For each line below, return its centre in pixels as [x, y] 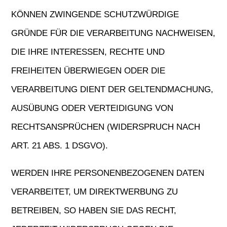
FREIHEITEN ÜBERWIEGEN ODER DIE [88, 71]
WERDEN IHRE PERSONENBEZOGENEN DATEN [108, 173]
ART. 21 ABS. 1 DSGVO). [60, 146]
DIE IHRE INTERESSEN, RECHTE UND [88, 52]
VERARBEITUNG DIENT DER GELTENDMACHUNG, [112, 89]
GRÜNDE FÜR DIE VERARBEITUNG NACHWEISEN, [113, 33]
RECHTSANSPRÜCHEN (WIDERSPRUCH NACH [106, 127]
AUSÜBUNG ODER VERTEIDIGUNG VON [92, 108]
